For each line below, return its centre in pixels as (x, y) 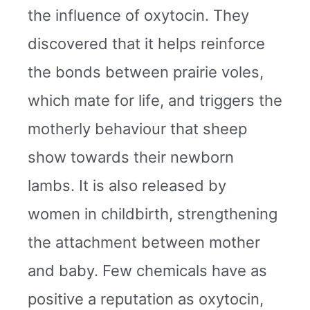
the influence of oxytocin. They (138, 16)
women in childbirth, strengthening (153, 214)
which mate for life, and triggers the (155, 101)
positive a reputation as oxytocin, (146, 299)
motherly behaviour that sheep (137, 129)
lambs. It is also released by (127, 186)
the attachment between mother (144, 243)
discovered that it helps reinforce (146, 44)
